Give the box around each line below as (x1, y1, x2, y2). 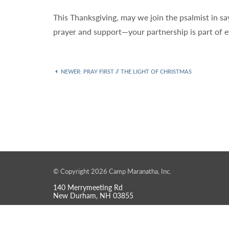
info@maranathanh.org (67, 207, 149, 219)
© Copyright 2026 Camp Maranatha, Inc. (53, 167, 171, 176)
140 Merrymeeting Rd (53, 182, 123, 192)
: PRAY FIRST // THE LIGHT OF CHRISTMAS (80, 67, 192, 75)
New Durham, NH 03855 (53, 191, 133, 200)
